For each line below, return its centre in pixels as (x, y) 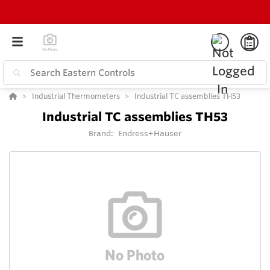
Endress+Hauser (150, 133)
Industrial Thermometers (76, 96)
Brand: (102, 133)
